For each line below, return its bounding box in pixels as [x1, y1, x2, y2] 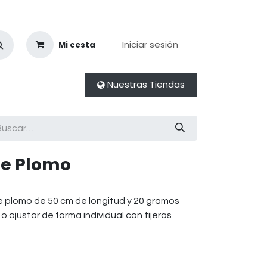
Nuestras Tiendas [105, 78, 185, 91]
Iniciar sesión [122, 38, 178, 51]
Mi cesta [58, 39, 95, 51]
